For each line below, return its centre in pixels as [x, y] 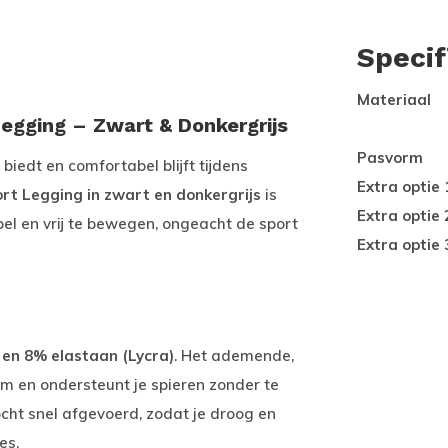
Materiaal [394, 99]
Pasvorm [390, 157]
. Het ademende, [234, 355]
